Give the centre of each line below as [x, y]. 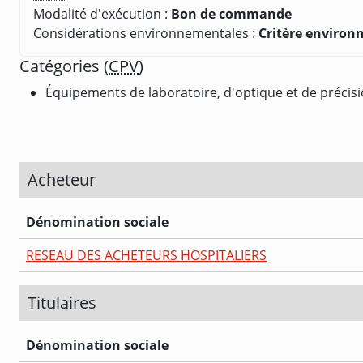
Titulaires [62, 302]
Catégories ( [64, 66]
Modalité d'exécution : [102, 13]
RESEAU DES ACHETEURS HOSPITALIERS [146, 255]
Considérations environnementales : [146, 33]
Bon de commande [231, 13]
